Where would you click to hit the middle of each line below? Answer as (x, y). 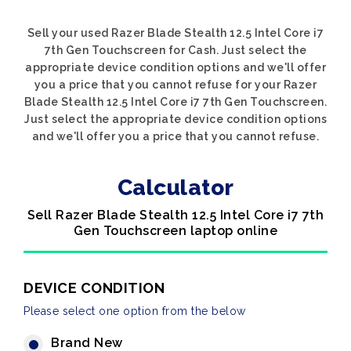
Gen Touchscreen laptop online (175, 231)
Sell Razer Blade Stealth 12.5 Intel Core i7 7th (175, 215)
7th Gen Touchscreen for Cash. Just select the (175, 50)
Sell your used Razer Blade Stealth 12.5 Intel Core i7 (175, 33)
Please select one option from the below (135, 311)
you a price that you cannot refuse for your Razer (175, 85)
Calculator (175, 188)
